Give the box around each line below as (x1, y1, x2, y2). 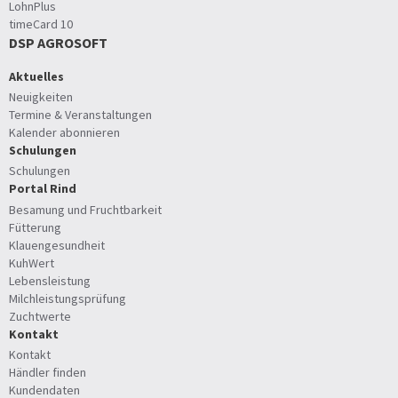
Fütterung (9, 219, 61, 235)
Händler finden (9, 363, 86, 380)
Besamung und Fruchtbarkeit (9, 201, 162, 218)
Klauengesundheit (9, 236, 105, 253)
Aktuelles (9, 68, 64, 84)
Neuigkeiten (9, 89, 73, 106)
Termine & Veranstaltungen (9, 107, 152, 123)
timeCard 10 (9, 15, 73, 32)
